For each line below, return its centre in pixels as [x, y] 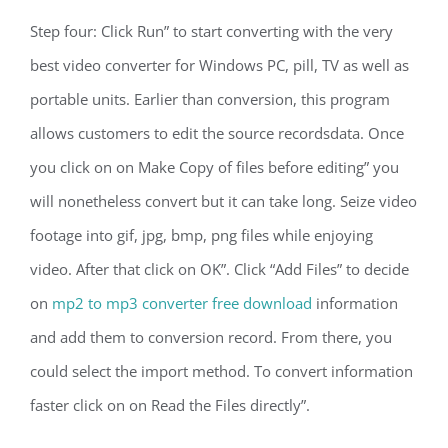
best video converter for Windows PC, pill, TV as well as [219, 65]
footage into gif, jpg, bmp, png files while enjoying [201, 235]
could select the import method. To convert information [221, 371]
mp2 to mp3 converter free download [182, 303]
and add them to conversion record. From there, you [211, 337]
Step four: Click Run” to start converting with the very [211, 31]
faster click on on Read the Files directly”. [170, 405]
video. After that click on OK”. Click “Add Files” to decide [219, 269]
